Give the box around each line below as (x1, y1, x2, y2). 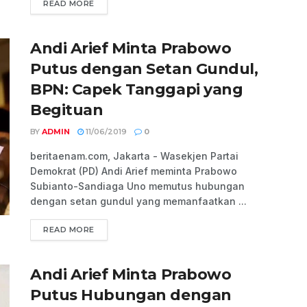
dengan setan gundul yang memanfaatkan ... (30, 195, 247, 208)
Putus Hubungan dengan (30, 286, 232, 305)
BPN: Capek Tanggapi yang (30, 80, 243, 99)
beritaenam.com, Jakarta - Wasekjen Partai (30, 150, 238, 162)
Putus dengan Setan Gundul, (30, 60, 258, 79)
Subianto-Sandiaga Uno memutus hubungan (30, 180, 245, 193)
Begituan (30, 101, 103, 120)
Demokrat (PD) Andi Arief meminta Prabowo (30, 165, 237, 177)
